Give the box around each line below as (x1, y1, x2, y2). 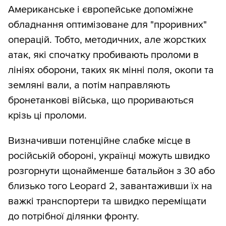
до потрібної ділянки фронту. (8, 210, 139, 222)
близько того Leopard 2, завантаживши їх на (8, 180, 212, 192)
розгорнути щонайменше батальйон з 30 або (8, 164, 215, 177)
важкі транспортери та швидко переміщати (8, 195, 206, 207)
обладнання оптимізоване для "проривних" (8, 18, 207, 31)
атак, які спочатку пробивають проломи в (8, 48, 199, 61)
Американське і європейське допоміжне (8, 3, 193, 16)
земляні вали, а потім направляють (8, 79, 170, 91)
